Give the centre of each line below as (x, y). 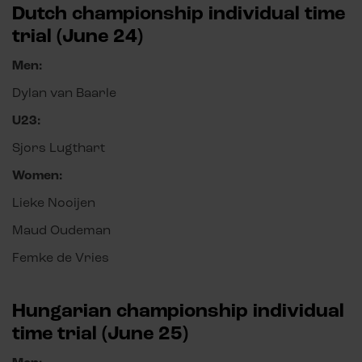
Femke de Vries (61, 258)
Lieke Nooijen (54, 203)
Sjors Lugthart (59, 148)
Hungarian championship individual (178, 311)
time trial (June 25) (100, 334)
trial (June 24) (78, 36)
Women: (37, 176)
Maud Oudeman (61, 230)
